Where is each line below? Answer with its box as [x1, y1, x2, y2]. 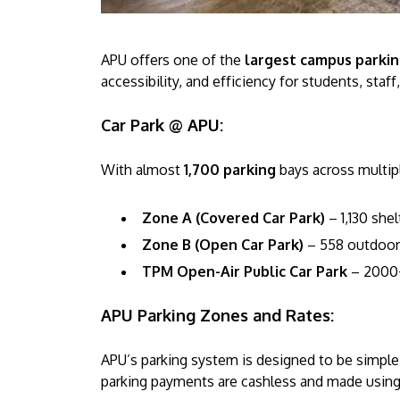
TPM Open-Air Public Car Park [142, 262, 347, 281]
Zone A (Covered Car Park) [142, 209, 325, 228]
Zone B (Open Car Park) [142, 236, 304, 254]
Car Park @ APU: [101, 115, 223, 136]
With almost [101, 161, 184, 179]
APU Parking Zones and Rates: [101, 305, 334, 326]
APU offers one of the [101, 51, 241, 70]
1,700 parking [184, 161, 276, 179]
